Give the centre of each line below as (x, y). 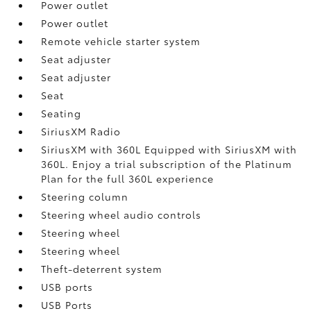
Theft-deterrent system (102, 268)
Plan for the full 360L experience (128, 178)
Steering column (85, 196)
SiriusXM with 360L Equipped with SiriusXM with (169, 149)
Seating (61, 113)
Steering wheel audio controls (121, 214)
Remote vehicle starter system (121, 41)
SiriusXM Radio (81, 131)
